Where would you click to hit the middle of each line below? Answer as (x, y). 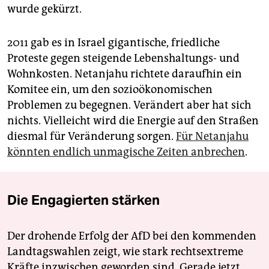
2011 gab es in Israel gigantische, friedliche (113, 42)
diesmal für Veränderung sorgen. (92, 136)
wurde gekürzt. (44, 9)
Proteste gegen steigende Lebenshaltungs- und (123, 58)
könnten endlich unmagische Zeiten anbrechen (126, 152)
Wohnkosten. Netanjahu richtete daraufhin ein (125, 74)
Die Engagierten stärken (83, 200)
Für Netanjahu (212, 136)
